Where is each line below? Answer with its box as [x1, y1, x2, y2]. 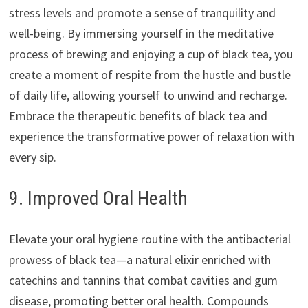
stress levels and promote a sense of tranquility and [8, 5, 276, 21]
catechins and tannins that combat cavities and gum [8, 272, 278, 289]
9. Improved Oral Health [8, 187, 188, 210]
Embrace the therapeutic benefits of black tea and [8, 108, 267, 124]
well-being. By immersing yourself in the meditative [8, 25, 274, 42]
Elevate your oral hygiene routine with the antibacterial [8, 231, 291, 247]
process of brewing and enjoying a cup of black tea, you [8, 46, 293, 63]
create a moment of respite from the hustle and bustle [8, 67, 291, 83]
